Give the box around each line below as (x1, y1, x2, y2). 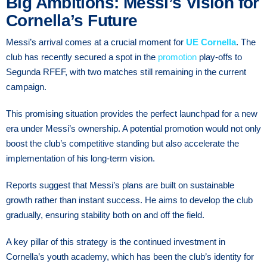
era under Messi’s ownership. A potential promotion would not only (6, 123, 261, 133)
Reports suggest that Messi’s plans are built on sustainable (6, 179, 234, 190)
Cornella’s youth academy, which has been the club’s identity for (6, 251, 254, 262)
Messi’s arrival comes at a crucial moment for (6, 36, 186, 47)
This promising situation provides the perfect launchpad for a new (6, 108, 257, 119)
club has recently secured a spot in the (6, 51, 158, 62)
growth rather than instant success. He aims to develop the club (6, 194, 253, 205)
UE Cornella (186, 36, 236, 47)
